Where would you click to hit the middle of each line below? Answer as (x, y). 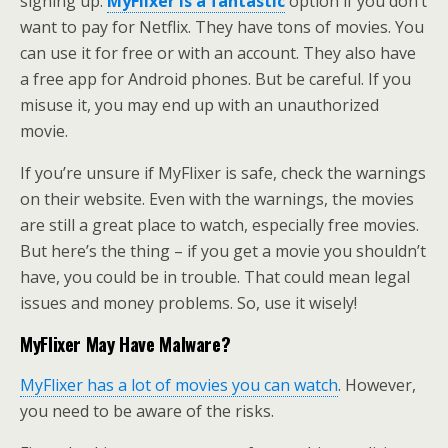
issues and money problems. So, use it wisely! (188, 303)
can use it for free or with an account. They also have (218, 53)
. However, (377, 385)
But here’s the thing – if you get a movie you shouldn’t (223, 251)
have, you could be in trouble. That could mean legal (215, 277)
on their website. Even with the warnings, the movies (217, 199)
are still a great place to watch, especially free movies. (219, 225)
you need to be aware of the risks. (147, 411)
